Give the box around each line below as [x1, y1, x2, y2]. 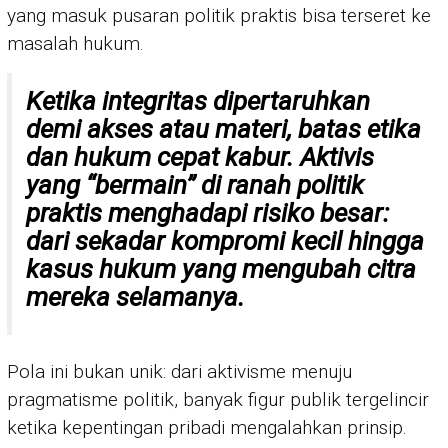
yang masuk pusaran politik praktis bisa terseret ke [7, 4, 431, 28]
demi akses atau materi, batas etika [26, 114, 421, 145]
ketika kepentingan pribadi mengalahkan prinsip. [7, 416, 407, 440]
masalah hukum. [7, 32, 144, 56]
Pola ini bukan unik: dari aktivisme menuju [7, 360, 352, 384]
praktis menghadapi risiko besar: [26, 198, 389, 229]
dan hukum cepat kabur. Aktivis [26, 142, 374, 173]
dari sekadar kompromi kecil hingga [26, 226, 424, 257]
